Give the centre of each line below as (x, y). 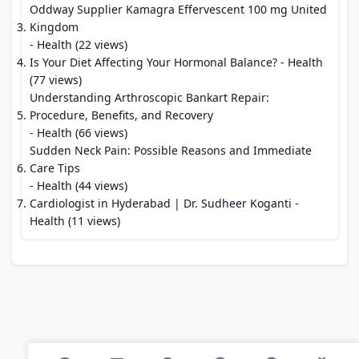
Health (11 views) (75, 221)
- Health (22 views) (79, 44)
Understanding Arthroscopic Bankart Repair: (149, 97)
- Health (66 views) (79, 133)
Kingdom (54, 27)
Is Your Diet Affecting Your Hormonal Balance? (153, 62)
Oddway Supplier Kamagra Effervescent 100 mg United (178, 9)
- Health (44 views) (79, 186)
